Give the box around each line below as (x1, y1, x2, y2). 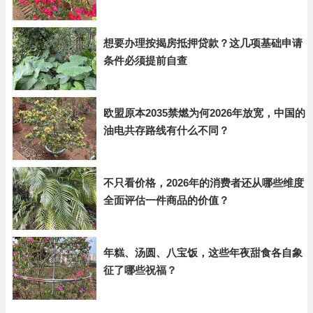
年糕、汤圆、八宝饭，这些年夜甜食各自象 (103, 247, 303, 259)
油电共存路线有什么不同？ (103, 124, 229, 136)
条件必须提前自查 (103, 54, 187, 66)
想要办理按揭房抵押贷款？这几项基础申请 (103, 37, 303, 49)
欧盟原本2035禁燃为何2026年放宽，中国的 (103, 107, 305, 119)
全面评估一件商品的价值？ (103, 194, 229, 206)
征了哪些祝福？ (103, 264, 177, 276)
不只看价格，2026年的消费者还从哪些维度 (103, 177, 304, 189)
